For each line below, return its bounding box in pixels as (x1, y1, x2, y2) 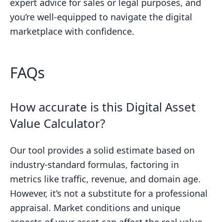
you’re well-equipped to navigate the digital (10, 11, 192, 23)
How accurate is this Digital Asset (10, 99, 196, 115)
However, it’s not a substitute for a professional (10, 187, 208, 199)
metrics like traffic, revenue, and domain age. (10, 173, 201, 185)
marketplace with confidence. (10, 25, 134, 37)
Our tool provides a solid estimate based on (10, 144, 195, 156)
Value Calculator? (10, 115, 105, 131)
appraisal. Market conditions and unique (10, 202, 180, 214)
